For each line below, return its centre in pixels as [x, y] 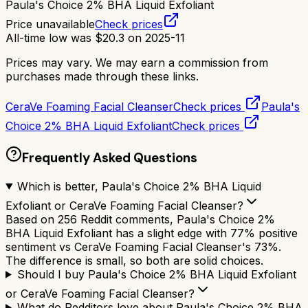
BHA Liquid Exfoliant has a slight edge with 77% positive [152, 233]
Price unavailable [50, 24]
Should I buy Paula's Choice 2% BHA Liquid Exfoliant [156, 274]
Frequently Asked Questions [110, 157]
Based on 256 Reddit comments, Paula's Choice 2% [140, 219]
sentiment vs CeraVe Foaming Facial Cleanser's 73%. [143, 246]
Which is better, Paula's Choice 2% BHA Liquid [139, 186]
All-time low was [50, 38]
